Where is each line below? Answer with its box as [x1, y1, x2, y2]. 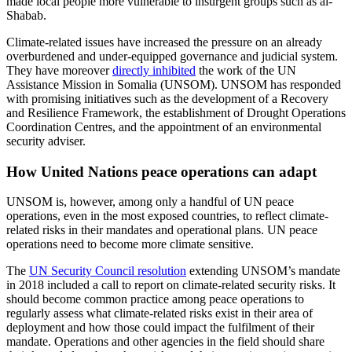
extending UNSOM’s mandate [186, 264, 340, 278]
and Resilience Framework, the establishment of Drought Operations [6, 105, 346, 119]
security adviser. [6, 134, 89, 148]
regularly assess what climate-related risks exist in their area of [6, 306, 313, 321]
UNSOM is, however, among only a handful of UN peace [6, 195, 294, 209]
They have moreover [6, 63, 112, 77]
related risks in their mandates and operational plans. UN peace [6, 223, 317, 237]
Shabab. [6, 8, 46, 22]
